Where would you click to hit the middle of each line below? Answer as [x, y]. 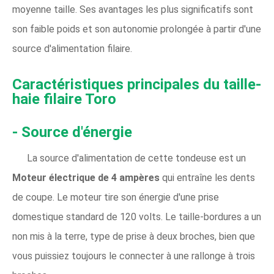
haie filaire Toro [64, 99]
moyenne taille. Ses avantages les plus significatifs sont [133, 9]
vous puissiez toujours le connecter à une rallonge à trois [134, 256]
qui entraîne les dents [209, 178]
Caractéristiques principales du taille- [137, 84]
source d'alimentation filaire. [72, 49]
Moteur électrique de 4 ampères [87, 178]
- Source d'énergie [72, 132]
